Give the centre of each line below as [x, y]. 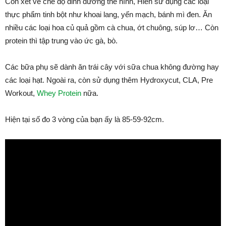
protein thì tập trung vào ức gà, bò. [61, 41]
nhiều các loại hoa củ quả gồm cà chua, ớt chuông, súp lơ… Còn [112, 27]
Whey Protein [59, 93]
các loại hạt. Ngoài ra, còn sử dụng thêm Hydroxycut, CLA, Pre [109, 80]
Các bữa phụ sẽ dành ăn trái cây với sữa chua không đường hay [112, 67]
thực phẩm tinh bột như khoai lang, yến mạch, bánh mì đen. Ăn [108, 14]
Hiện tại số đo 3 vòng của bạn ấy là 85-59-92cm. [84, 119]
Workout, [21, 93]
